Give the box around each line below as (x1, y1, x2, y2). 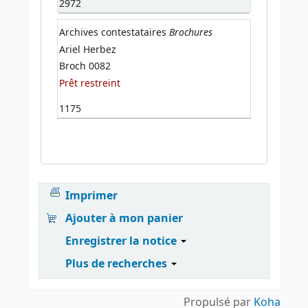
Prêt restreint (59, 76, 121, 91)
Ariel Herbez (59, 42, 117, 57)
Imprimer (65, 188, 118, 205)
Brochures (169, 24, 213, 40)
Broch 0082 (59, 59, 111, 74)
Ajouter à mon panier (65, 210, 184, 228)
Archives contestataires (59, 25, 167, 40)
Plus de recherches (65, 255, 170, 272)
